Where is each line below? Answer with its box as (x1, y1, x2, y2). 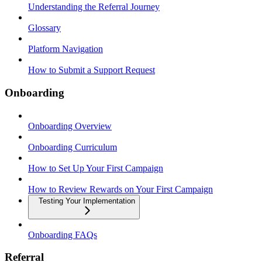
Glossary (28, 23, 61, 33)
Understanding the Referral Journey (28, 2, 160, 12)
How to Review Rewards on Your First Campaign (28, 184, 213, 194)
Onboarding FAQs (28, 229, 97, 240)
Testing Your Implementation (39, 196, 135, 205)
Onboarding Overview (28, 120, 112, 131)
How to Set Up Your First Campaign (28, 163, 163, 173)
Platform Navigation (28, 44, 103, 54)
